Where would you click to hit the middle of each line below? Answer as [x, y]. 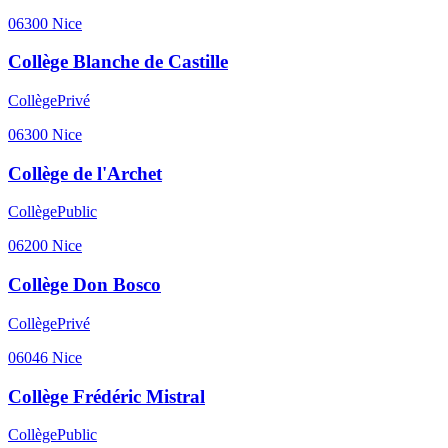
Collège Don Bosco [84, 285]
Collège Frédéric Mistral [106, 396]
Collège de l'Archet [85, 173]
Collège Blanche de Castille [118, 62]
